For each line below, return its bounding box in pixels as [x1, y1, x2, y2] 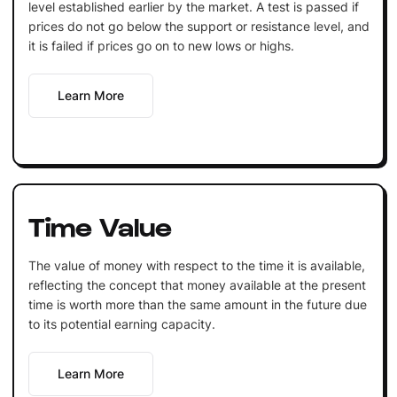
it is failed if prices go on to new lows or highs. [27, 37, 294, 53]
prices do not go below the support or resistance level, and [27, 18, 370, 34]
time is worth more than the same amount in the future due [27, 296, 367, 312]
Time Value [27, 208, 172, 241]
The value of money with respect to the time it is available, [27, 257, 365, 273]
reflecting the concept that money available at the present [27, 276, 366, 292]
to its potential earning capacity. [27, 315, 215, 331]
